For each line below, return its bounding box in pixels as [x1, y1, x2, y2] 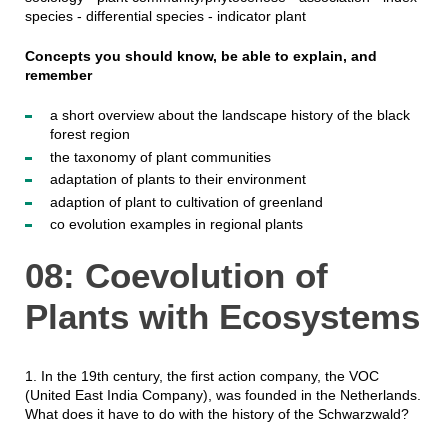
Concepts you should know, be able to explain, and [24, 48, 377, 65]
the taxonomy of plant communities [49, 148, 271, 165]
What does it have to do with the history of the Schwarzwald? [24, 406, 409, 422]
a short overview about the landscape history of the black [49, 107, 410, 124]
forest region [49, 126, 130, 143]
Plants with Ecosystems [24, 297, 420, 337]
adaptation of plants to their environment [49, 171, 306, 188]
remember [24, 67, 92, 84]
